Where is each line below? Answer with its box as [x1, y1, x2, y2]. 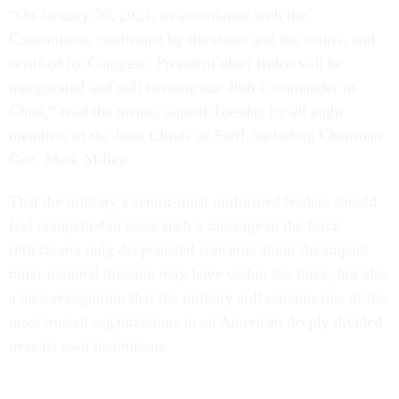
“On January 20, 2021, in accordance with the [9, 5, 306, 24]
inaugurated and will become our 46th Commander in [9, 77, 355, 96]
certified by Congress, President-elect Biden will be [9, 53, 343, 72]
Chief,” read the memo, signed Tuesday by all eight [9, 102, 343, 120]
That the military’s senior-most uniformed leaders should [9, 191, 377, 210]
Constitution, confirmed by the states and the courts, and [9, 29, 375, 48]
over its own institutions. [9, 336, 174, 354]
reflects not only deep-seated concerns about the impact [9, 240, 368, 258]
